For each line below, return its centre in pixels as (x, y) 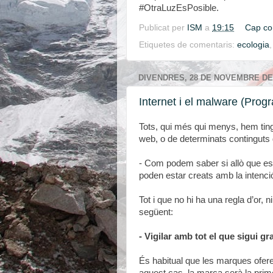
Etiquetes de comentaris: (188, 44)
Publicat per (163, 27)
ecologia (253, 44)
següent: (156, 212)
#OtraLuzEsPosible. (179, 8)
